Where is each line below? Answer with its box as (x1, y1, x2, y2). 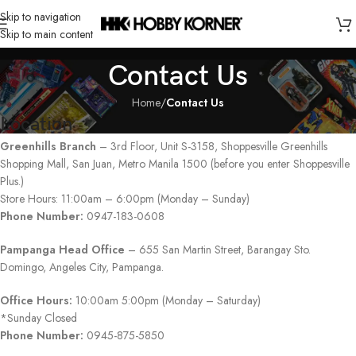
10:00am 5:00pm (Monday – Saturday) (72, 292, 261, 309)
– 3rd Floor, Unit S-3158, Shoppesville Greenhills (96, 138, 327, 155)
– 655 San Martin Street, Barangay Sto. (125, 242, 311, 258)
